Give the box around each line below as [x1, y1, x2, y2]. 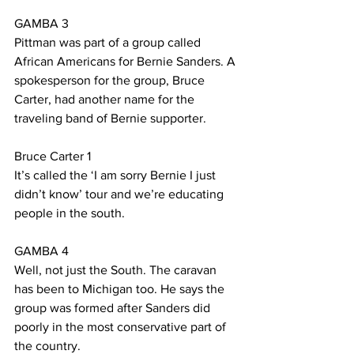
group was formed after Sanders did [14, 301, 213, 314]
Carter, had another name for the [14, 92, 198, 106]
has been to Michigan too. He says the [14, 282, 228, 296]
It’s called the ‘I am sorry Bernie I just [14, 168, 219, 182]
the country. [14, 339, 81, 352]
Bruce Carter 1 [14, 149, 91, 163]
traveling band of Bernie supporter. [14, 111, 206, 125]
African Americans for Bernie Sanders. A [14, 55, 239, 68]
